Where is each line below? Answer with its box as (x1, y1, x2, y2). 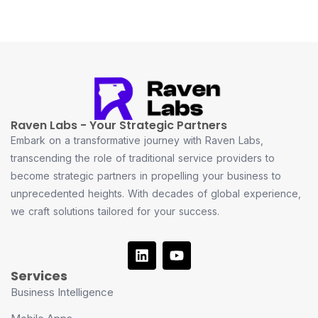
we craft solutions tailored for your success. (11, 205, 219, 218)
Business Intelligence (11, 285, 114, 300)
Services (11, 267, 67, 285)
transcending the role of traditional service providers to (11, 152, 275, 165)
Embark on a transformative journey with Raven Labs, (11, 134, 263, 147)
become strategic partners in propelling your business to (11, 170, 281, 182)
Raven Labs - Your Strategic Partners (11, 117, 227, 134)
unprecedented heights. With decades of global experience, (11, 187, 301, 200)
